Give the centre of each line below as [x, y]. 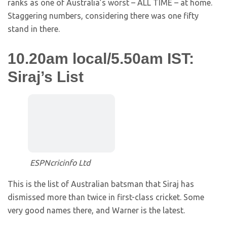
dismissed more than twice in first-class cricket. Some [106, 197]
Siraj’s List [46, 77]
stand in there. [34, 29]
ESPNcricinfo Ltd [60, 163]
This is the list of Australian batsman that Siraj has [101, 184]
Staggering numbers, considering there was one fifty [103, 16]
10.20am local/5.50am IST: [101, 59]
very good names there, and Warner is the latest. [96, 211]
